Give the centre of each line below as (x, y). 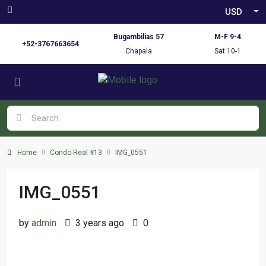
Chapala (139, 51)
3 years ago (99, 223)
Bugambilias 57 (139, 37)
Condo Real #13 (76, 153)
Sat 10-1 (227, 51)
